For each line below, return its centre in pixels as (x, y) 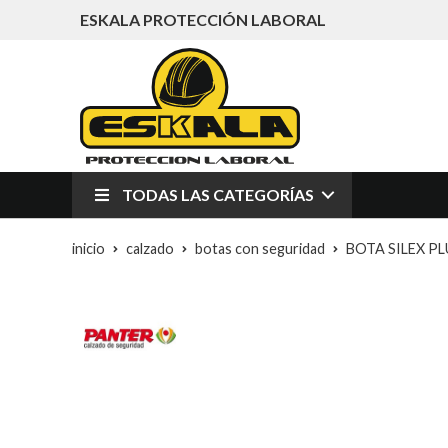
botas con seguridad (260, 249)
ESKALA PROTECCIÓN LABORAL (203, 19)
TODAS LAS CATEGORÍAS (217, 195)
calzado (150, 249)
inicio (88, 249)
